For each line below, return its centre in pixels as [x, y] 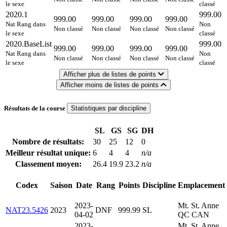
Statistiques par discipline [109, 108]
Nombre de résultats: [48, 142]
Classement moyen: [48, 164]
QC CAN [194, 215]
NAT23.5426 [27, 210]
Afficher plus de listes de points [110, 74]
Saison [61, 185]
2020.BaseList [29, 44]
